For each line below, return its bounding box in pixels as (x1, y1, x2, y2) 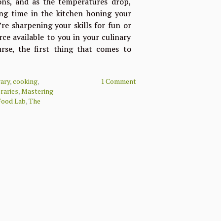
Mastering (21, 86, 54, 96)
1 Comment (100, 76, 136, 86)
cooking (13, 76, 38, 86)
